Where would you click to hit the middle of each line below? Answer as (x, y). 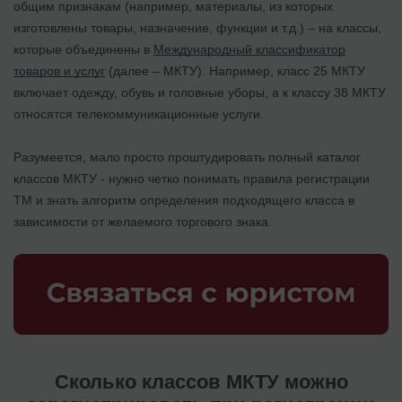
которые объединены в (83, 49)
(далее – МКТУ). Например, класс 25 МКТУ (235, 70)
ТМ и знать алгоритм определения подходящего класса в (184, 200)
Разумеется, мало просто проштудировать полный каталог (187, 157)
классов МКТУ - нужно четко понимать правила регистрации (192, 178)
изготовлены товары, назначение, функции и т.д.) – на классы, (197, 27)
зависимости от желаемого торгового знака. (143, 221)
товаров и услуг (59, 70)
